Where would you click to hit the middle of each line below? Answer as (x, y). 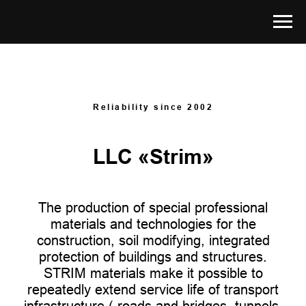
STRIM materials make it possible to (153, 273)
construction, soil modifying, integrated (153, 240)
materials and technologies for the (153, 224)
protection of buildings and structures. (153, 256)
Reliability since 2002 (153, 107)
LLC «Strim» (153, 157)
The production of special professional (153, 207)
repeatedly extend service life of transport (153, 289)
